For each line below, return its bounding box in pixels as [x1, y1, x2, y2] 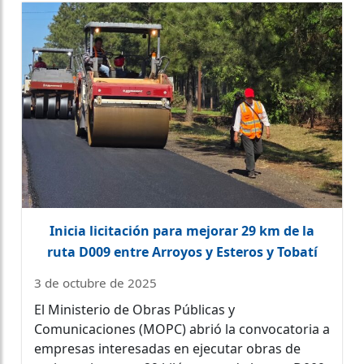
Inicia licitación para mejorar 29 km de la [50, 222, 314, 240]
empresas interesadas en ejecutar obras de [34, 340, 301, 358]
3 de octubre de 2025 [34, 275, 157, 292]
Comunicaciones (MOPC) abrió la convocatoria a [34, 320, 330, 339]
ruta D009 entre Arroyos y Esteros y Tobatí [46, 243, 318, 262]
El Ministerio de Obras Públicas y [34, 301, 235, 319]
